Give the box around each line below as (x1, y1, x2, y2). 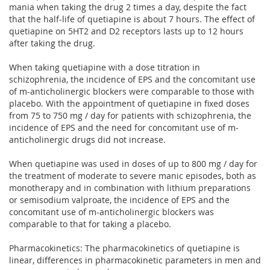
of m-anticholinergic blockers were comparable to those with (9, 85, 254, 97)
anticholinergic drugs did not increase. (9, 133, 166, 145)
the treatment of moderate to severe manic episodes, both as (9, 169, 256, 181)
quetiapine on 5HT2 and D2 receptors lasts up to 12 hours (9, 25, 243, 37)
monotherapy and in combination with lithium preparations (9, 181, 251, 193)
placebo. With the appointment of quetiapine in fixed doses (9, 97, 250, 109)
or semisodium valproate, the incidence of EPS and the (9, 193, 230, 206)
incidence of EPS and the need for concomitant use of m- (9, 121, 239, 133)
